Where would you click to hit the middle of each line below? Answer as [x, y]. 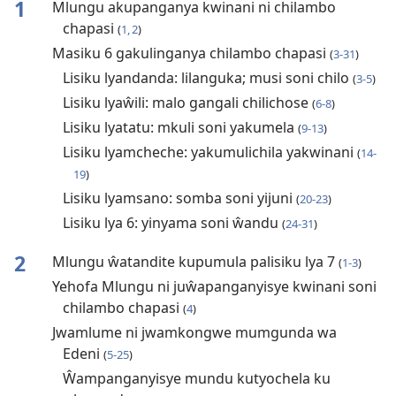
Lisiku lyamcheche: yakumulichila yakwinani [209, 152]
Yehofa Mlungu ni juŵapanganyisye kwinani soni [214, 287]
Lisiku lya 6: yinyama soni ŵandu [172, 223]
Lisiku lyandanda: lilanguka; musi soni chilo [207, 78]
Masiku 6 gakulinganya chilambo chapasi [190, 53]
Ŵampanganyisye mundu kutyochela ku [196, 379]
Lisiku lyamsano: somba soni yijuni [179, 198]
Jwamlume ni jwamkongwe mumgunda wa [194, 333]
